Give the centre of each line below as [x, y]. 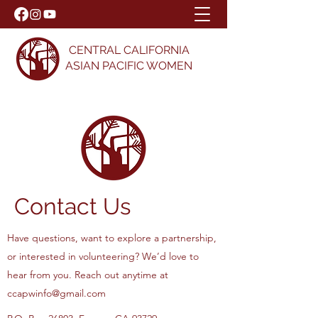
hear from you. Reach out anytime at [88, 275]
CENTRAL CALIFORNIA [129, 50]
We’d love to [170, 256]
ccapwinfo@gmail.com [56, 293]
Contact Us [72, 206]
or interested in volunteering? [75, 256]
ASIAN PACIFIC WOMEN [129, 66]
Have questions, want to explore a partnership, [112, 238]
